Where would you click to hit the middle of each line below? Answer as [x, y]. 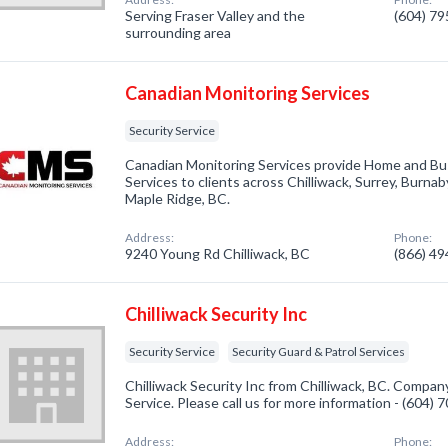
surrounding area [178, 32]
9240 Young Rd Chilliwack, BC [218, 253]
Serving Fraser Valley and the [215, 15]
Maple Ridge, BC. [178, 198]
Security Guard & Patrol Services [319, 351]
